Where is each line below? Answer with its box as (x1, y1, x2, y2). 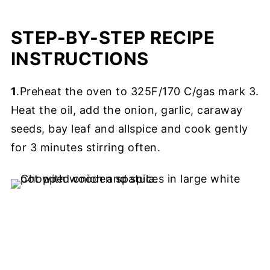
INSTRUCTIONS (10, 48, 149, 69)
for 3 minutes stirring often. (10, 141, 161, 154)
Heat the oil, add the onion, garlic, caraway (10, 104, 243, 116)
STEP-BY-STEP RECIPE (10, 27, 215, 48)
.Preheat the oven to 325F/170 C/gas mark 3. (16, 85, 259, 98)
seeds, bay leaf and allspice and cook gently (10, 122, 248, 135)
